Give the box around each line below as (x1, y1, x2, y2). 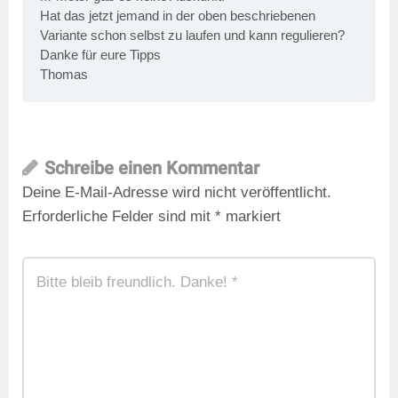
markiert (221, 207, 281, 225)
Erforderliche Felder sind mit (22, 207, 215, 225)
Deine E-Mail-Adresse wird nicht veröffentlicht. (22, 183, 331, 201)
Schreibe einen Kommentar (44, 156, 259, 179)
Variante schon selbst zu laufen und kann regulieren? (40, 27, 345, 43)
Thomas (40, 66, 88, 82)
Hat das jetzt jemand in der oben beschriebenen (40, 7, 315, 23)
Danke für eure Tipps (40, 46, 161, 62)
